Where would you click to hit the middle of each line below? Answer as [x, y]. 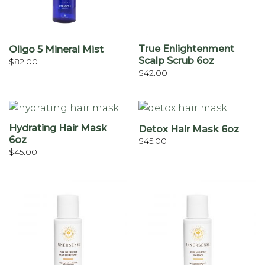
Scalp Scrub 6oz [176, 61]
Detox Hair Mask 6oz [188, 129]
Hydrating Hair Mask [58, 128]
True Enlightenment [186, 49]
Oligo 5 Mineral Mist [56, 50]
